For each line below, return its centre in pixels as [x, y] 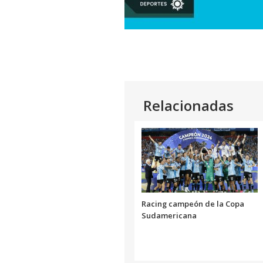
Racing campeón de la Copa [193, 204]
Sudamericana [169, 216]
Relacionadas [188, 106]
